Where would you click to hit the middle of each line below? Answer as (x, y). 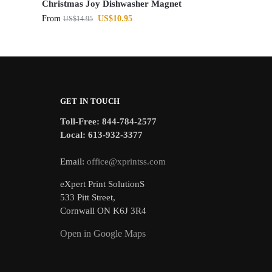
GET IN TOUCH (90, 101)
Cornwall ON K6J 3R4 (103, 210)
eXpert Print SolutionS (102, 184)
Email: (73, 161)
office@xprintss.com (126, 161)
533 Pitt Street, (87, 197)
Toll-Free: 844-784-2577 (108, 121)
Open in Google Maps (103, 233)
